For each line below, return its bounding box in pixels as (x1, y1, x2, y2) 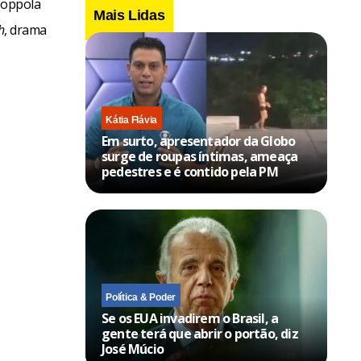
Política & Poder (106, 291, 176, 303)
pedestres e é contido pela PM (102, 162, 278, 180)
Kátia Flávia (106, 114, 158, 126)
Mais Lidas (93, 6, 165, 23)
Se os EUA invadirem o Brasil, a (102, 309, 279, 327)
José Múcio (102, 339, 164, 358)
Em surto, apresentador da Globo (102, 131, 296, 150)
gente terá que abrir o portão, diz (102, 324, 298, 342)
